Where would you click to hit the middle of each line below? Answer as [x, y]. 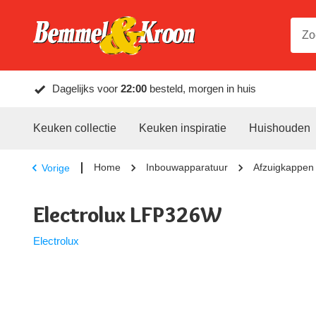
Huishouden [280, 128]
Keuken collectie [75, 128]
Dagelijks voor [86, 89]
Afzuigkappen [284, 167]
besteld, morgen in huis [201, 89]
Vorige [56, 168]
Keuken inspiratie [183, 128]
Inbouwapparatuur [187, 167]
